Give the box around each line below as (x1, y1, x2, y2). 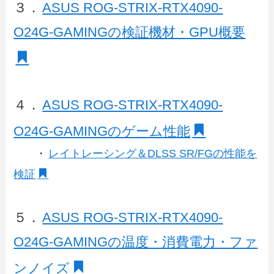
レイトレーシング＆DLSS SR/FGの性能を (48, 147, 257, 160)
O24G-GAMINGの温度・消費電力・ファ (13, 234, 258, 250)
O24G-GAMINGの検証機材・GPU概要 (13, 24, 246, 40)
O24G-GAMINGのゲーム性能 (13, 123, 191, 139)
